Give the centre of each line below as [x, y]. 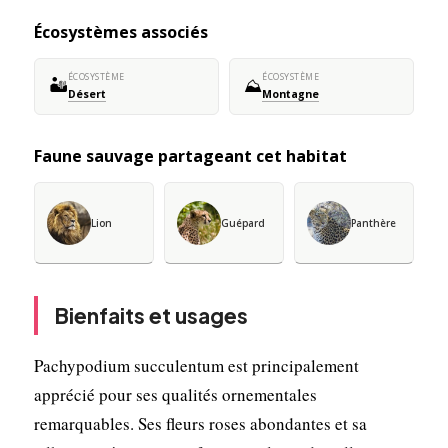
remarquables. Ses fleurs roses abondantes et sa [200, 423]
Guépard [242, 222]
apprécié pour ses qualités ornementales [175, 394]
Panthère [374, 222]
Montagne [290, 93]
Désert [86, 93]
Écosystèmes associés [120, 31]
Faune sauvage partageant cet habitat [190, 155]
